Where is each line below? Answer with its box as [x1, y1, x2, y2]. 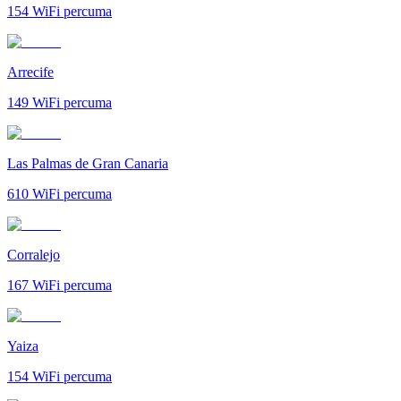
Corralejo [7, 246, 60, 262]
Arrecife [7, 64, 54, 80]
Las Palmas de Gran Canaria [7, 155, 168, 171]
